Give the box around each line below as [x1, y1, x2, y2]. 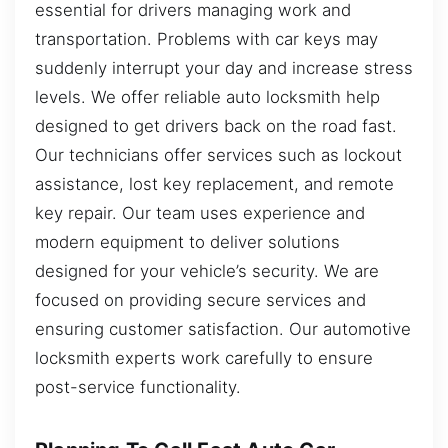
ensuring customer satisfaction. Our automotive [35, 318, 411, 339]
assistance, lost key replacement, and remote [35, 173, 394, 194]
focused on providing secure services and [35, 289, 366, 310]
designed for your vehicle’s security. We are [35, 260, 379, 281]
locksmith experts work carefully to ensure [35, 347, 373, 368]
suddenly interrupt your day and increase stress [35, 57, 413, 78]
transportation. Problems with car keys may [35, 28, 378, 49]
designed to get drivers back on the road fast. [35, 115, 397, 136]
